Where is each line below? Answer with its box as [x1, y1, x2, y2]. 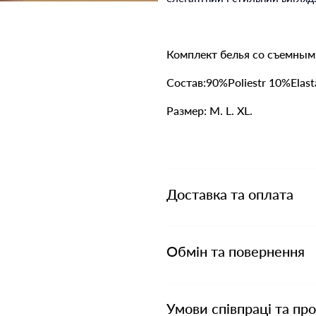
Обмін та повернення [166, 243, 305, 260]
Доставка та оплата [166, 186, 293, 202]
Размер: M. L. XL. [166, 104, 253, 117]
